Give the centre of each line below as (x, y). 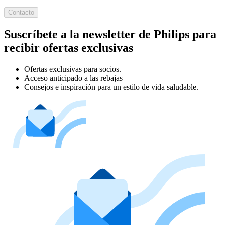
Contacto (21, 12)
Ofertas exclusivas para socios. (73, 69)
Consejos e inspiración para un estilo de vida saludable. (111, 87)
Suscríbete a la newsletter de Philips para (110, 34)
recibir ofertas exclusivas (69, 47)
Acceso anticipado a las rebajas (73, 78)
